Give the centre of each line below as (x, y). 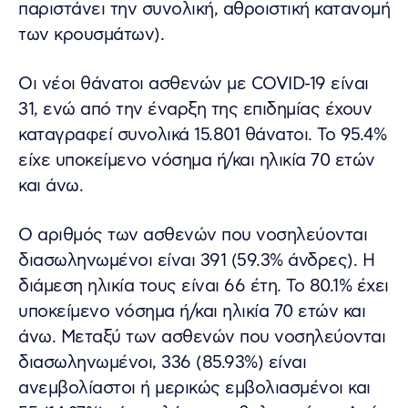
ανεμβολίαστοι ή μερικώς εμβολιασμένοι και (194, 388)
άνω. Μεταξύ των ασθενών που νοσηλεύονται (202, 337)
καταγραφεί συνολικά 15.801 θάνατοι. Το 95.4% (202, 135)
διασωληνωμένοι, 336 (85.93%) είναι (162, 362)
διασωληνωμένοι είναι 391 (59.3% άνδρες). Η (196, 260)
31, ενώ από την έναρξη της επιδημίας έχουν (195, 109)
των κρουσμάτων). (91, 35)
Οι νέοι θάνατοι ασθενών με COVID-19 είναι (194, 84)
